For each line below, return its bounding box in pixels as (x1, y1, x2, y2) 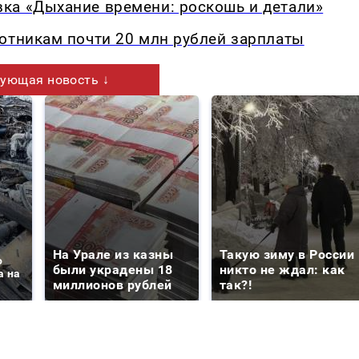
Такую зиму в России (220, 247, 355, 263)
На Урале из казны (53, 247, 174, 263)
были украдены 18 (53, 262, 173, 278)
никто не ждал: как (220, 262, 345, 278)
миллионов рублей (53, 277, 172, 293)
